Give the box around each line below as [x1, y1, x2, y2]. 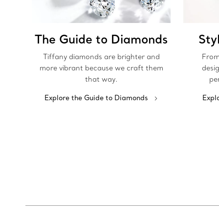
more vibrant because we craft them [39, 64, 163, 73]
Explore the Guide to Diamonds [44, 93, 148, 103]
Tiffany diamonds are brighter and [43, 52, 160, 62]
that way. [85, 75, 117, 84]
